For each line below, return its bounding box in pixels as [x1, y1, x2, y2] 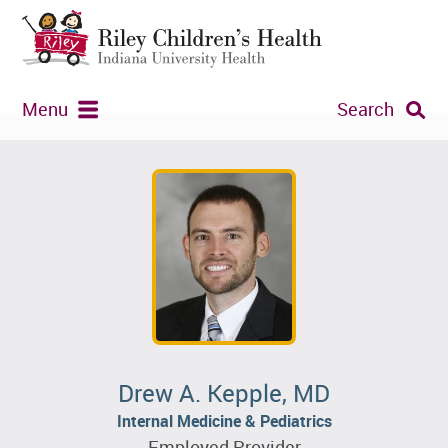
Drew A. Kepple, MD [118, 376, 330, 409]
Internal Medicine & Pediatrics [116, 409, 332, 432]
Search [336, 96, 394, 121]
